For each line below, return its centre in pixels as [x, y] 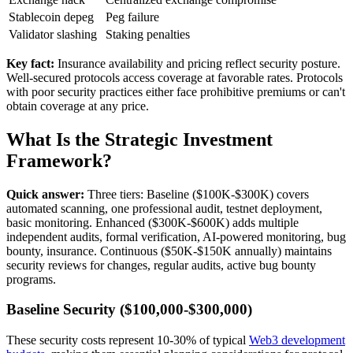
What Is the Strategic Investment [139, 139]
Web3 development [297, 340]
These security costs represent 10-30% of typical [128, 340]
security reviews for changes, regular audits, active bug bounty [161, 265]
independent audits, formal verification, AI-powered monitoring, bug [176, 236]
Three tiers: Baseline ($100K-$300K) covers [197, 194]
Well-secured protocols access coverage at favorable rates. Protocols [175, 77]
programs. [31, 279]
